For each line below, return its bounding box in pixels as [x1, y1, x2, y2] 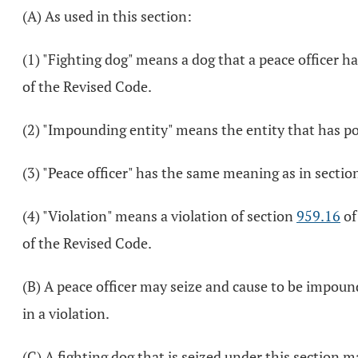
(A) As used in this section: [22, 6, 192, 26]
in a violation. [22, 304, 109, 323]
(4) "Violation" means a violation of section [22, 206, 296, 225]
